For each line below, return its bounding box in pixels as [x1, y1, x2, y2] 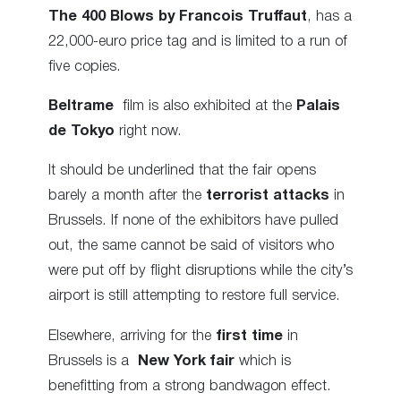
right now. [115, 124, 182, 138]
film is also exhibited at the [114, 99, 296, 113]
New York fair [138, 354, 235, 368]
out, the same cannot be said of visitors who [48, 239, 334, 253]
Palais [296, 99, 340, 113]
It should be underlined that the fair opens [48, 164, 316, 178]
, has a [307, 9, 352, 23]
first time [216, 328, 283, 343]
